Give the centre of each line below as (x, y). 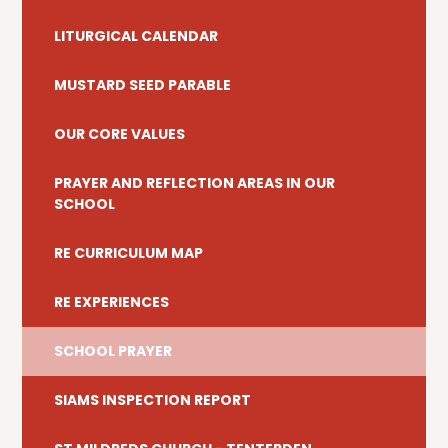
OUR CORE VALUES (120, 134)
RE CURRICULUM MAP (129, 253)
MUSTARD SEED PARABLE (143, 85)
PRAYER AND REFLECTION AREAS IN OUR (195, 183)
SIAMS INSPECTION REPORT (153, 400)
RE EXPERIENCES (112, 302)
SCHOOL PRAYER (113, 351)
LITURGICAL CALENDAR (136, 36)
